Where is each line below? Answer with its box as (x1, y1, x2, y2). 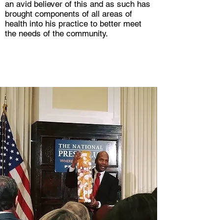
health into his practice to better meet (5, 19, 141, 28)
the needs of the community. (5, 28, 108, 38)
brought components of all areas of (5, 9, 132, 19)
